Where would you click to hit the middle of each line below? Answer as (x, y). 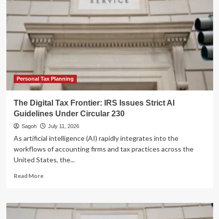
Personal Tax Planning (45, 78)
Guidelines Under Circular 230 (69, 113)
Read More (28, 175)
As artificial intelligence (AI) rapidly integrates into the (96, 138)
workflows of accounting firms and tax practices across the (103, 149)
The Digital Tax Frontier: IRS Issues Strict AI (94, 103)
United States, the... (44, 159)
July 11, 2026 (63, 126)
